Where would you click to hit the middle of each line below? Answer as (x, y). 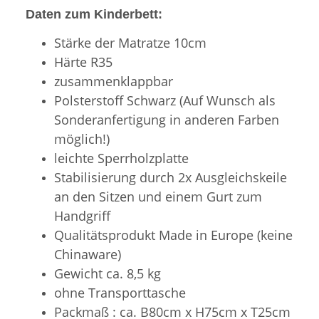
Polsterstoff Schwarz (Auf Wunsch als (165, 101)
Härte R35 (83, 62)
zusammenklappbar (114, 82)
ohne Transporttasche (120, 293)
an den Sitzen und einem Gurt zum (158, 197)
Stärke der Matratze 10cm (130, 43)
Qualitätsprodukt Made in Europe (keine (173, 235)
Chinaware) (88, 255)
